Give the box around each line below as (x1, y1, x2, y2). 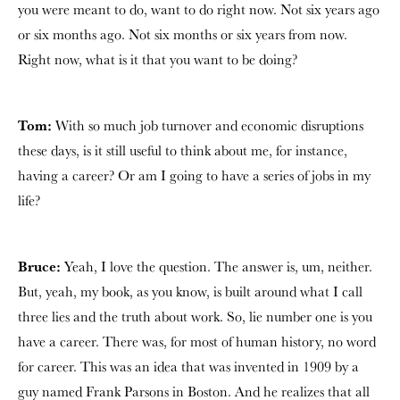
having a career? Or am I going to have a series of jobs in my (18, 165, 371, 185)
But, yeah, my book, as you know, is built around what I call (18, 281, 362, 301)
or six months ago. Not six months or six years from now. (18, 24, 347, 44)
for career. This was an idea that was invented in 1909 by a (18, 356, 359, 376)
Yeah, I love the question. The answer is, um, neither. (61, 256, 372, 276)
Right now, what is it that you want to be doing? (18, 49, 297, 69)
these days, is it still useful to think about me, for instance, (18, 140, 347, 160)
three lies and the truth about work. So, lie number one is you (18, 306, 372, 326)
